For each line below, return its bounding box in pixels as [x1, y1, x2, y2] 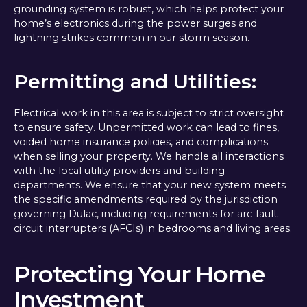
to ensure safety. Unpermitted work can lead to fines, [13, 121, 279, 134]
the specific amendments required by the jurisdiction [13, 193, 278, 206]
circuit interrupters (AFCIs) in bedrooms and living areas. [13, 221, 292, 234]
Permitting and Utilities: [13, 69, 256, 94]
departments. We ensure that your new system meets [13, 178, 286, 191]
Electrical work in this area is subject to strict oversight [13, 106, 284, 119]
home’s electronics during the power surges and [13, 16, 257, 29]
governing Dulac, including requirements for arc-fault [13, 207, 278, 220]
